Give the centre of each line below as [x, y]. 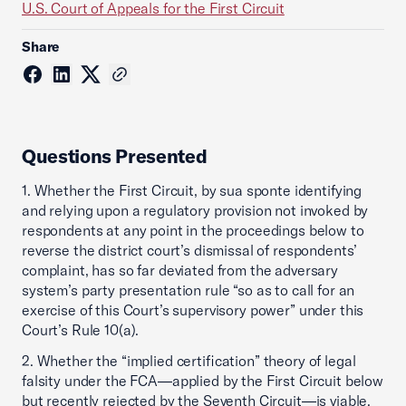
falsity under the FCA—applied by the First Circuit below [203, 381]
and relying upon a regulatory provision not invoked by [195, 210]
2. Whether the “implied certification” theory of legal [189, 361]
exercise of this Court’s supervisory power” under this [193, 310]
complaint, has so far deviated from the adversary [180, 270]
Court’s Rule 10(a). [81, 330]
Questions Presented [115, 156]
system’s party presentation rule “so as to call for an [188, 290]
